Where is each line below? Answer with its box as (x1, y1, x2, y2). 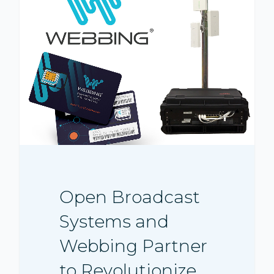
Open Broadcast (59, 187, 201, 208)
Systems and (59, 211, 169, 232)
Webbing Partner (59, 235, 208, 257)
